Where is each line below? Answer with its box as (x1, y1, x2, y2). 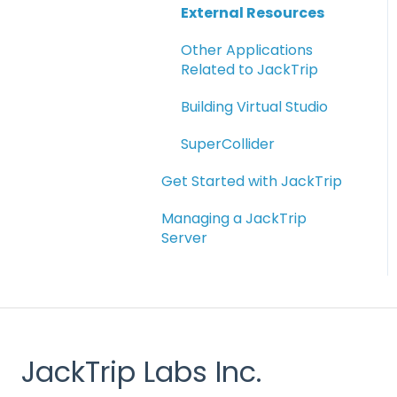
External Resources (181, 2, 324, 23)
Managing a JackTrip (161, 207, 307, 229)
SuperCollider (181, 133, 275, 154)
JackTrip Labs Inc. (21, 351, 261, 392)
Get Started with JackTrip (161, 170, 342, 191)
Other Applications (181, 39, 313, 60)
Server (161, 227, 207, 248)
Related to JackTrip (181, 58, 318, 80)
